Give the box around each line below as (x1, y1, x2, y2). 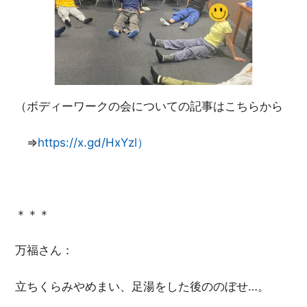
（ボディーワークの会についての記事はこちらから (15, 99, 284, 114)
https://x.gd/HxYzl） (38, 135, 149, 149)
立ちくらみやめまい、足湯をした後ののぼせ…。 (15, 279, 270, 293)
